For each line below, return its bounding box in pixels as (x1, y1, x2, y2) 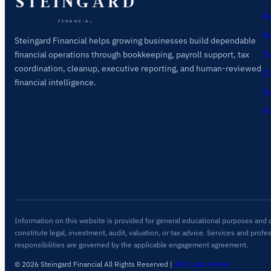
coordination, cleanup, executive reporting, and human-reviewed (15, 63, 261, 74)
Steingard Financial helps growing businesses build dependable (15, 35, 256, 47)
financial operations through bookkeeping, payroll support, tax (15, 49, 249, 60)
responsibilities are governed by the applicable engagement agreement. (15, 240, 248, 249)
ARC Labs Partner (174, 259, 230, 269)
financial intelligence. (15, 77, 96, 88)
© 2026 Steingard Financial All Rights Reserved (15, 259, 170, 269)
